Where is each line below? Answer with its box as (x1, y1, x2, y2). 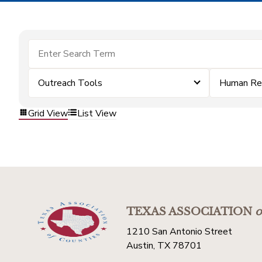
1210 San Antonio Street (126, 225, 232, 238)
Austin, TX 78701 (126, 239, 202, 252)
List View (77, 106, 116, 120)
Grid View (28, 106, 68, 120)
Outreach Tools (38, 77, 102, 89)
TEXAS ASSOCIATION (126, 205, 252, 218)
